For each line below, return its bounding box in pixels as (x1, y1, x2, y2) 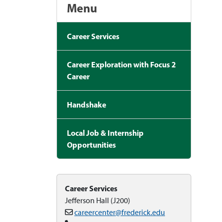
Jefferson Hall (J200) (65, 196, 130, 205)
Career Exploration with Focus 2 (67, 59, 176, 69)
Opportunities (67, 140, 116, 150)
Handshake (67, 100, 106, 110)
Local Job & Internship (67, 128, 144, 138)
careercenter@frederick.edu (74, 208, 165, 217)
